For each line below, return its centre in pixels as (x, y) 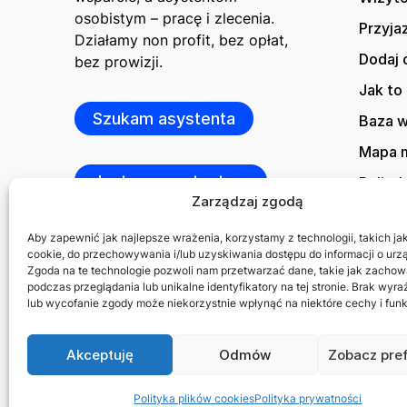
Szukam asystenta (164, 118)
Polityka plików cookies (194, 398)
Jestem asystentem (171, 181)
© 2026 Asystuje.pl (123, 392)
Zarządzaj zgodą (248, 201)
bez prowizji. (119, 61)
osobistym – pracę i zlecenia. (174, 18)
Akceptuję (99, 354)
